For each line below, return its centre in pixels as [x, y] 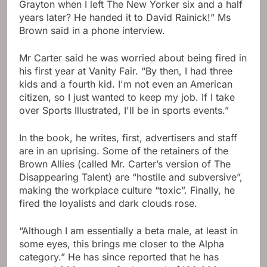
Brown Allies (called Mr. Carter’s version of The [125, 164]
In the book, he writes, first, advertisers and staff [128, 137]
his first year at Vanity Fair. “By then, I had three [126, 71]
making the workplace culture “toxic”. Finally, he [127, 190]
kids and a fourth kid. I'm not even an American [126, 84]
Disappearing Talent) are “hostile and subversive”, [131, 177]
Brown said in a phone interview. [92, 30]
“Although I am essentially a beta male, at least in [128, 230]
